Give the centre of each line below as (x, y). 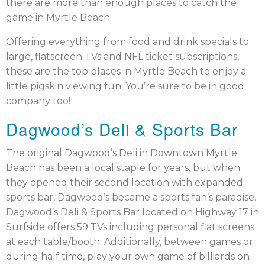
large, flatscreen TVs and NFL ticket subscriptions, (122, 56)
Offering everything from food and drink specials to (127, 42)
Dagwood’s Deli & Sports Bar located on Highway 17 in (132, 212)
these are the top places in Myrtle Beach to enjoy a (126, 71)
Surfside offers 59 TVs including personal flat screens (130, 227)
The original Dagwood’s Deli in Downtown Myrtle (122, 153)
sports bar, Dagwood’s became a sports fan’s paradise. (131, 197)
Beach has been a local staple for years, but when (123, 168)
